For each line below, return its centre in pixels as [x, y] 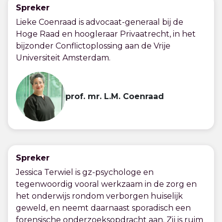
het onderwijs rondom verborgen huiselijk [99, 196]
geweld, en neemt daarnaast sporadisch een [103, 208]
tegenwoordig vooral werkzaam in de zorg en [106, 184]
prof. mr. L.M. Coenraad [115, 96]
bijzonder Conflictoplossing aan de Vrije [93, 46]
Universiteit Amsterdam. [63, 58]
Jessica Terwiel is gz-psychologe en [85, 172]
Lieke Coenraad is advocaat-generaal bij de [100, 22]
